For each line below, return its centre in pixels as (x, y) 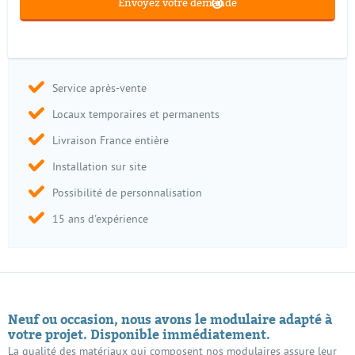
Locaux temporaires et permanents (136, 115)
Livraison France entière (111, 141)
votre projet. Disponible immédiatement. (139, 335)
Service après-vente (99, 89)
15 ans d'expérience (100, 219)
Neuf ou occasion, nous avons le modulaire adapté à (170, 320)
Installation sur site (99, 167)
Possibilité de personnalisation (127, 193)
